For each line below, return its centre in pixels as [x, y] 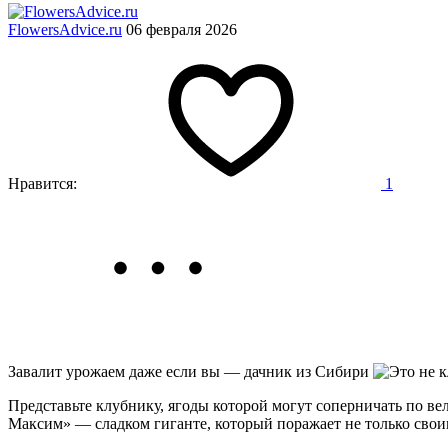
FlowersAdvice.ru [65, 29]
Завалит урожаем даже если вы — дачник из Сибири [188, 371]
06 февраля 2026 [181, 29]
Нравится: [42, 183]
